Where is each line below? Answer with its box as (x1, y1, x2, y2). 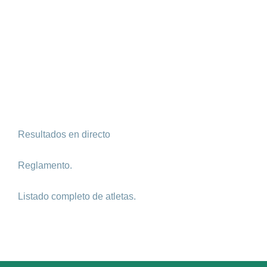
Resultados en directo (18, 129, 110, 139)
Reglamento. (18, 160, 72, 170)
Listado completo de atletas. (18, 191, 136, 201)
